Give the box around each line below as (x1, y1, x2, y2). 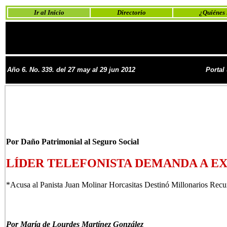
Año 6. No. (7, 66, 40, 73)
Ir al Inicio (33, 9, 64, 16)
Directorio (117, 9, 146, 16)
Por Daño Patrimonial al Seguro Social (6, 137, 139, 146)
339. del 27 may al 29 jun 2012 (42, 66, 135, 73)
